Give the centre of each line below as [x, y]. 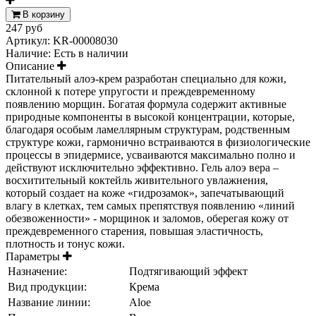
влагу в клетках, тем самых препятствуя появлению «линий [150, 205]
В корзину [44, 14]
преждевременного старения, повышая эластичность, [134, 231]
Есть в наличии [91, 53]
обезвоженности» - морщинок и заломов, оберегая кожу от [147, 218]
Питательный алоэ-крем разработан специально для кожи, [146, 78]
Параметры [34, 256]
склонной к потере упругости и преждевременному [130, 91]
